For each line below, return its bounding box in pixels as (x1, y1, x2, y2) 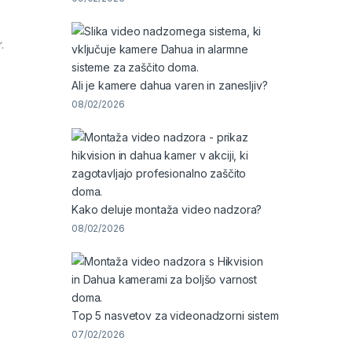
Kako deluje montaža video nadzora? (71, 203, 262, 216)
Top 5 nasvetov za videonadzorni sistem (71, 309, 279, 322)
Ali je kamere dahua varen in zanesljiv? (71, 79, 268, 92)
